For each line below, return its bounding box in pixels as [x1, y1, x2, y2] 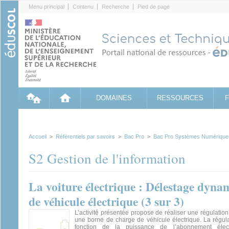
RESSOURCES [157, 94, 203, 102]
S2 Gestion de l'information [29, 149, 186, 168]
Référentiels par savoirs [56, 133, 115, 140]
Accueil [29, 133, 47, 140]
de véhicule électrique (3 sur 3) [29, 193, 184, 210]
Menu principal [29, 4, 64, 10]
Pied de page [138, 4, 170, 10]
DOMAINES [96, 94, 132, 102]
